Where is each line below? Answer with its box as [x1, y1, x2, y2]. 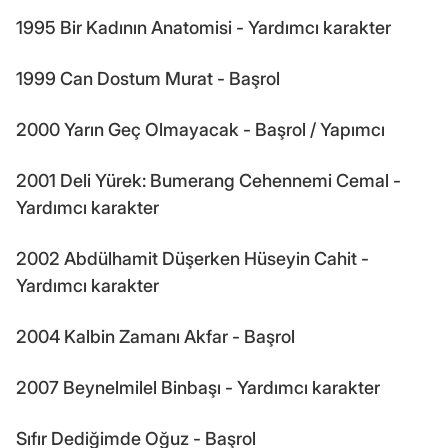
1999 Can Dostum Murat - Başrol [16, 67, 280, 89]
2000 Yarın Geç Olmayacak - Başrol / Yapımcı [16, 118, 385, 140]
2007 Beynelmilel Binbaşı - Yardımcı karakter [16, 376, 380, 398]
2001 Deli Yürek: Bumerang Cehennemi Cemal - [16, 169, 401, 191]
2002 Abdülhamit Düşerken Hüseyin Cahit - [16, 247, 369, 269]
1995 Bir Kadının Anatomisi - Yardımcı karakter [16, 16, 391, 38]
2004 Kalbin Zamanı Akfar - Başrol [16, 325, 295, 347]
